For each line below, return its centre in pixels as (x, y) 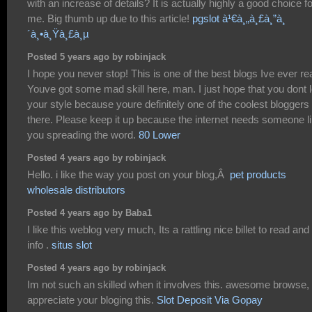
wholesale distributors (76, 189)
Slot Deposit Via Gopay (210, 299)
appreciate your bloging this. (92, 299)
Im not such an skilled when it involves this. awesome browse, (168, 284)
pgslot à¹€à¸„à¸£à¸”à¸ (239, 18)
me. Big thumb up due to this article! (110, 18)
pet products (258, 174)
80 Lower (159, 134)
